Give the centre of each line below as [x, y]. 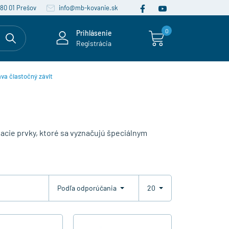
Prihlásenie [94, 33]
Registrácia [94, 43]
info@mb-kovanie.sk [88, 8]
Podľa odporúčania [88, 188]
